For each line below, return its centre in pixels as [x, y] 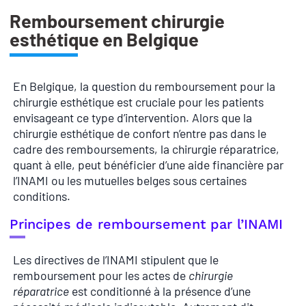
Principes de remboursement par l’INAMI [146, 224]
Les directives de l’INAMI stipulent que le [116, 260]
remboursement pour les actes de [101, 276]
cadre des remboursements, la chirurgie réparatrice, [146, 149]
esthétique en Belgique [104, 39]
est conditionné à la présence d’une [160, 291]
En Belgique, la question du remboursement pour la [144, 86]
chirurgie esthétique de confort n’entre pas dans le [140, 133]
